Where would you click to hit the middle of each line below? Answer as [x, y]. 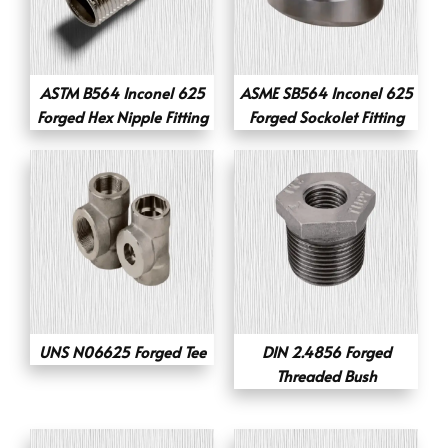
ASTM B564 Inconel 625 [122, 93]
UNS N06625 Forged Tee [122, 352]
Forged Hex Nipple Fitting [122, 117]
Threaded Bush [326, 376]
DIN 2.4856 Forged [326, 352]
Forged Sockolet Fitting [326, 117]
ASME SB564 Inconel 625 [326, 93]
